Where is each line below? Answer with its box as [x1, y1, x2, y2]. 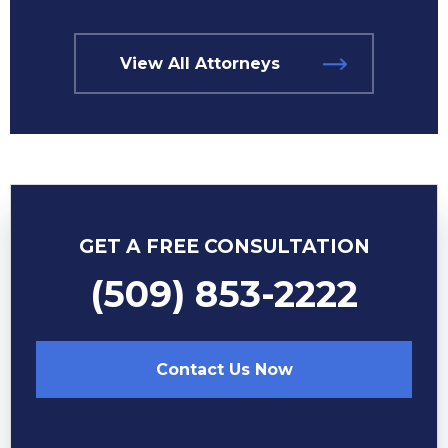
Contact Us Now [155, 360, 293, 379]
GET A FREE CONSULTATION [78, 235, 370, 258]
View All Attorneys [120, 54, 280, 73]
